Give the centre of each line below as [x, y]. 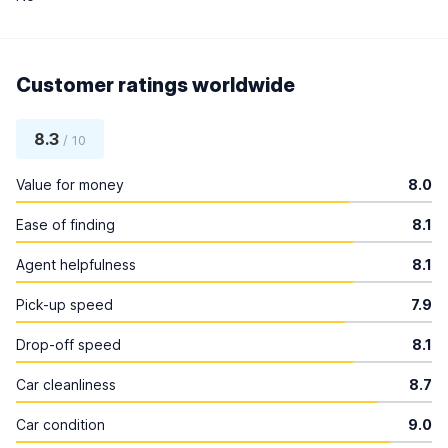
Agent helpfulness [76, 264]
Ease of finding [65, 224]
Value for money [70, 184]
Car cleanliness [66, 384]
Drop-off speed [68, 344]
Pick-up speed [64, 304]
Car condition [60, 424]
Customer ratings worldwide [155, 85]
